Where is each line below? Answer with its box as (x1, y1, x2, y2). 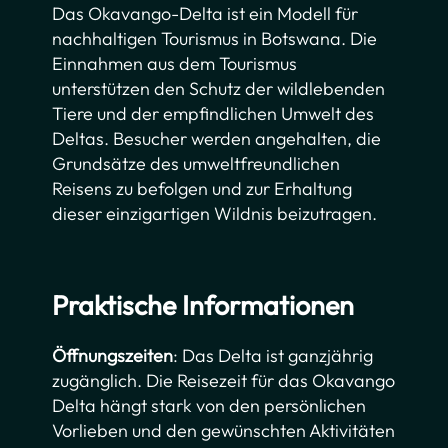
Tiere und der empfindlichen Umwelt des (52, 102, 375, 126)
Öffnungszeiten (52, 344, 174, 368)
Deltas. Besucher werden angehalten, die (52, 127, 382, 151)
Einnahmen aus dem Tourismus (52, 52, 298, 76)
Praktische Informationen (52, 288, 355, 323)
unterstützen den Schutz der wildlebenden (52, 77, 386, 101)
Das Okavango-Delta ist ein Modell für (52, 2, 359, 26)
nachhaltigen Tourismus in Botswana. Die (52, 27, 378, 51)
